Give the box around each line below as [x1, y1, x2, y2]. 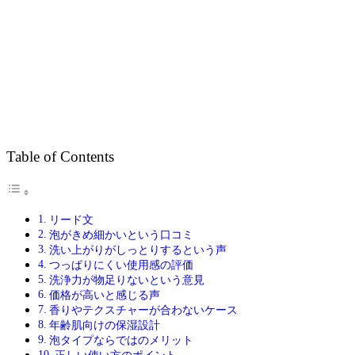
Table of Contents [6, 148, 114, 166]
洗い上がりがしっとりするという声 [48, 243, 227, 257]
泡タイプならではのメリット [48, 334, 193, 347]
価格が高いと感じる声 [48, 288, 160, 302]
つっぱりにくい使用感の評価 [48, 258, 193, 272]
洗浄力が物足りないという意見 [48, 273, 204, 287]
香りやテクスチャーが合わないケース [48, 303, 238, 317]
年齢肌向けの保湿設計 [48, 319, 160, 332]
